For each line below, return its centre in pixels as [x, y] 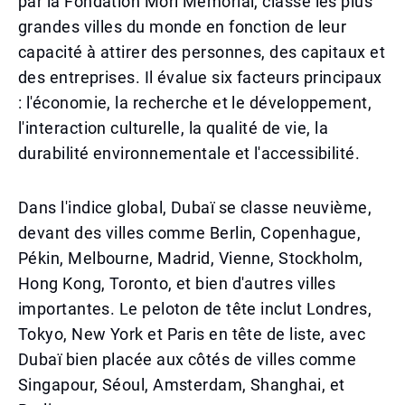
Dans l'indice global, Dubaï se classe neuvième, [195, 207]
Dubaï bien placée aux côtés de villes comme [188, 359]
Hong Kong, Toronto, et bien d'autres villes [177, 283]
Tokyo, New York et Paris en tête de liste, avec [192, 334]
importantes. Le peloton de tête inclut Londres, [195, 309]
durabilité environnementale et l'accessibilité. [189, 153]
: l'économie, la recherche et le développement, [195, 103]
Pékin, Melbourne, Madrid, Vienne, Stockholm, [191, 258]
